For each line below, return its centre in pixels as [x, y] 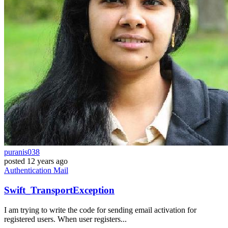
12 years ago [47, 161]
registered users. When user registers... [65, 219]
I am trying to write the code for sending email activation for [100, 210]
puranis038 [22, 152]
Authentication [29, 170]
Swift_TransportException [59, 190]
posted [15, 161]
